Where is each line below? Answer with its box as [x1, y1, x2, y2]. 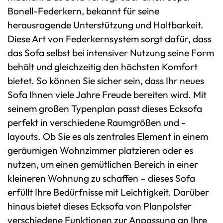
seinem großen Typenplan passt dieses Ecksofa [7, 103, 202, 115]
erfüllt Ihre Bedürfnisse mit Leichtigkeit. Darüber [7, 186, 209, 199]
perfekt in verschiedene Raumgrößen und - [7, 116, 186, 129]
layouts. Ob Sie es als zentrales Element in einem [7, 130, 208, 143]
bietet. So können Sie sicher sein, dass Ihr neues [7, 75, 204, 87]
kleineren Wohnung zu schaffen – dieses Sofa [7, 172, 195, 185]
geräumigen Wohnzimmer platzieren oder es [7, 144, 193, 157]
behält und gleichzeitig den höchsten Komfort [7, 61, 198, 73]
